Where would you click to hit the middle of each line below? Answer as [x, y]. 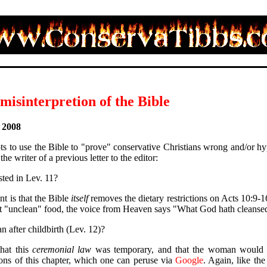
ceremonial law [62, 249]
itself [80, 198]
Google [189, 260]
